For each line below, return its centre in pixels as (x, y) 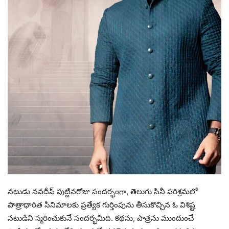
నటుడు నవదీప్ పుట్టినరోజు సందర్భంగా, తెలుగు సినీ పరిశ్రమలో (102, 191)
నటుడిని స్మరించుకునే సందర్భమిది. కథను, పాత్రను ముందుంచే (101, 218)
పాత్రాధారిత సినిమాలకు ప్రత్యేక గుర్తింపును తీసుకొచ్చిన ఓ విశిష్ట (101, 204)
